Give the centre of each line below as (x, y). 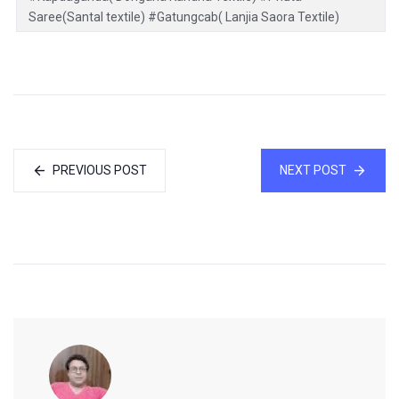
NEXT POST (313, 171)
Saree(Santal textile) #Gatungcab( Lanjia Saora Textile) (184, 17)
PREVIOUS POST (100, 171)
